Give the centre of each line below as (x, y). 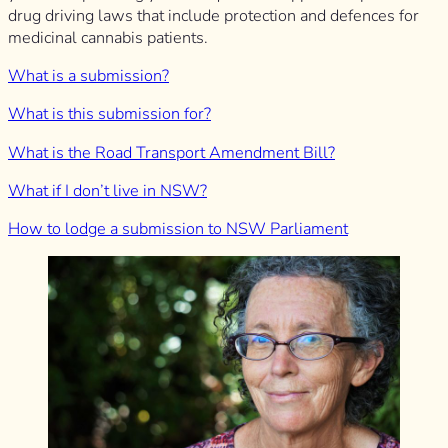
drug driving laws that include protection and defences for (213, 15)
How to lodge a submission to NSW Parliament (178, 229)
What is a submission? (88, 76)
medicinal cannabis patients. (108, 37)
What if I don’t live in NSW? (107, 190)
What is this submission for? (109, 114)
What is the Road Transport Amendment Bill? (171, 152)
